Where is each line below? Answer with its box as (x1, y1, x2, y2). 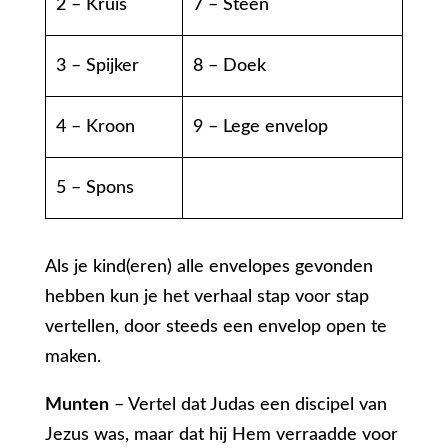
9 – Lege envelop (193, 118, 329, 137)
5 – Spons (56, 179, 135, 198)
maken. (44, 348, 101, 367)
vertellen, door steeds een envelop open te (44, 318, 387, 337)
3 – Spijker (56, 57, 140, 76)
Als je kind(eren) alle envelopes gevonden (44, 258, 373, 277)
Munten (44, 396, 109, 415)
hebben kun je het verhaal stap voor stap (44, 288, 369, 307)
